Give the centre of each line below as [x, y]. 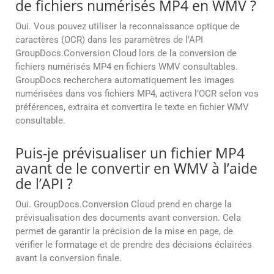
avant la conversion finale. [68, 258]
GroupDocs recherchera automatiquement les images [125, 80]
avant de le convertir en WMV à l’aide [136, 168]
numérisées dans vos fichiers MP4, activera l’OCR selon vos [137, 94]
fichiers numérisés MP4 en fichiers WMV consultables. [127, 67]
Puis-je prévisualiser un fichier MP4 [130, 153]
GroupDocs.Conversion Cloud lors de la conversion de [126, 54]
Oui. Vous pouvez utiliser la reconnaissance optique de [128, 27]
